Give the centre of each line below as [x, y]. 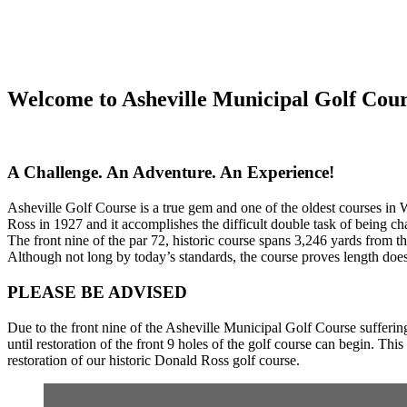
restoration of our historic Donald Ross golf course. [154, 360]
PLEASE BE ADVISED [97, 292]
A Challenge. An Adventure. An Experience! [171, 173]
